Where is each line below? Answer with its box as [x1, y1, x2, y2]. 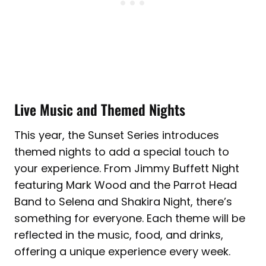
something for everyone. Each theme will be [14, 211, 245, 226]
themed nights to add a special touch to [14, 144, 229, 160]
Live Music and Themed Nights [14, 99, 185, 121]
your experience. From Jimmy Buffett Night [14, 161, 239, 176]
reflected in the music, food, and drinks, [14, 227, 223, 243]
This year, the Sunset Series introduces [14, 128, 219, 143]
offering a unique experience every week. [14, 244, 230, 259]
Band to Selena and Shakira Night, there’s [14, 194, 232, 210]
